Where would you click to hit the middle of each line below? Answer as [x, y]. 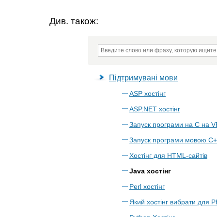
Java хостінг [150, 171]
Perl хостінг [147, 186]
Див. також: [74, 21]
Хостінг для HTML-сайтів [168, 155]
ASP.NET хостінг [155, 109]
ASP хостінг [147, 93]
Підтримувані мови [143, 78]
